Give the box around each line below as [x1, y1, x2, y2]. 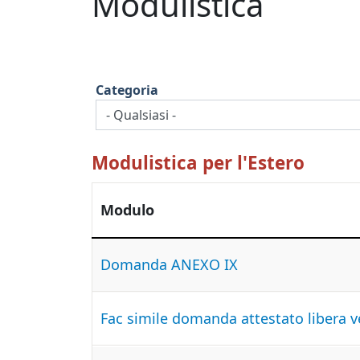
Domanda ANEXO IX [100, 255, 238, 274]
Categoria [96, 81, 158, 99]
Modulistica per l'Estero [92, 150, 305, 175]
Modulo [100, 200, 154, 219]
